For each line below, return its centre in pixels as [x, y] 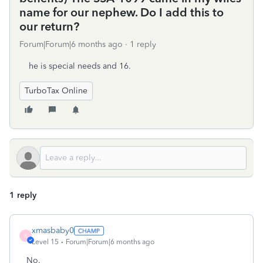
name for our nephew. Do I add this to [122, 12]
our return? [49, 26]
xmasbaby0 [53, 230]
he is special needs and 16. [80, 66]
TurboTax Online [56, 91]
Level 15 [45, 242]
